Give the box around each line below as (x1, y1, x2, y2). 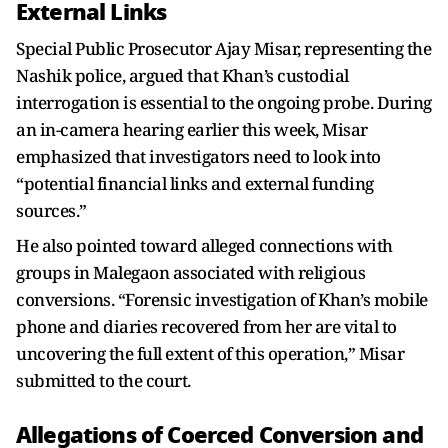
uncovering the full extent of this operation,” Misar (16, 342, 404, 365)
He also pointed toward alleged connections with (16, 234, 393, 257)
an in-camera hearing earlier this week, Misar (16, 118, 368, 141)
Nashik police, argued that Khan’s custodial (16, 64, 349, 87)
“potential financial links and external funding (16, 172, 374, 195)
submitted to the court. (16, 369, 191, 392)
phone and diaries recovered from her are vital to (16, 315, 397, 338)
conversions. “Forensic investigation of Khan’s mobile (16, 288, 428, 311)
